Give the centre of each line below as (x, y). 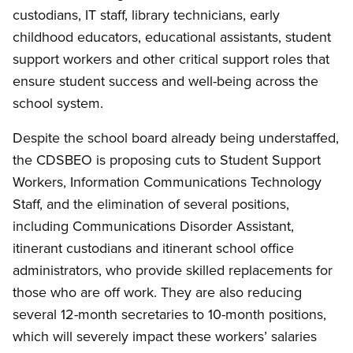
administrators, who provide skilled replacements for (173, 270)
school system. (58, 103)
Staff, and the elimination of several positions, (151, 204)
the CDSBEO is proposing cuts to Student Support (167, 160)
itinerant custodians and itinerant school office (153, 248)
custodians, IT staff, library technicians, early (146, 15)
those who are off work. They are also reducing (157, 292)
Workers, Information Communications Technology (167, 182)
